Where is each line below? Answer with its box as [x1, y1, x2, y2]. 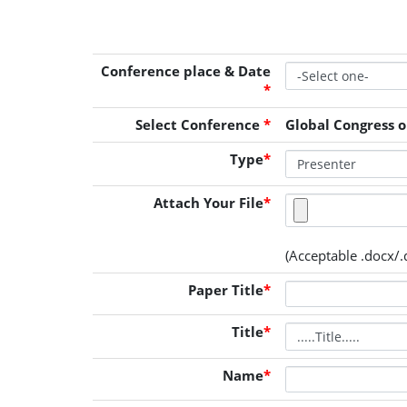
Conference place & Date [101, 62, 271, 80]
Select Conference [135, 115, 263, 134]
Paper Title [188, 281, 263, 299]
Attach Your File [154, 194, 263, 212]
